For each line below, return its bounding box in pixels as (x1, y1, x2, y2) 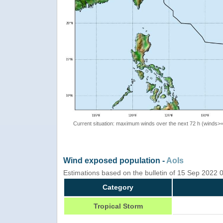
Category (103, 183, 133, 191)
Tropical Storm (93, 202, 143, 210)
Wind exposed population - (63, 156, 166, 165)
